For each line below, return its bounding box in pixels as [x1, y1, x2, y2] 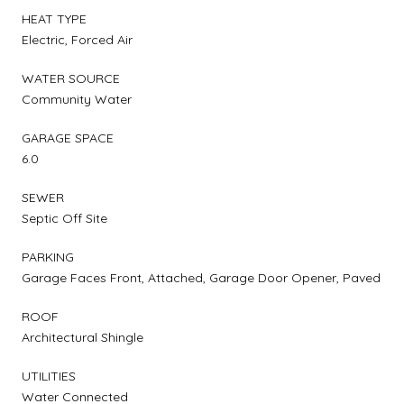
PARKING [22, 248, 74, 265]
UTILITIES [22, 367, 76, 384]
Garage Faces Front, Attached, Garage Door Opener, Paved [22, 269, 381, 286]
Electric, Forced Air [22, 31, 133, 48]
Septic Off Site [22, 209, 107, 226]
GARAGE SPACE [22, 129, 114, 146]
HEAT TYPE [22, 10, 87, 27]
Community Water [22, 90, 132, 107]
